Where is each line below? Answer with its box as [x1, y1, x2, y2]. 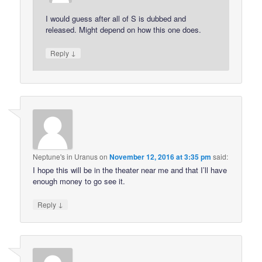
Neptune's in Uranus [33, 151, 98, 161]
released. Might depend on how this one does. [46, 23, 202, 35]
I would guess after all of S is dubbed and [46, 12, 187, 24]
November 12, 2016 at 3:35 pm [109, 151, 212, 162]
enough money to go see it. [33, 175, 126, 187]
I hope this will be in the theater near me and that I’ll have [33, 164, 227, 175]
